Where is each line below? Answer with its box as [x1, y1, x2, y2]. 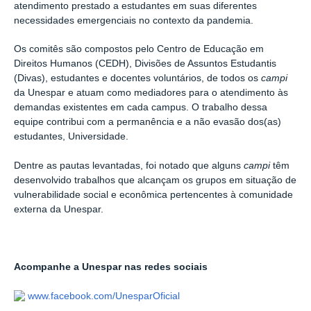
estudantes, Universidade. [14, 131, 128, 142]
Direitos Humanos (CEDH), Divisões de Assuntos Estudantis [14, 58, 276, 69]
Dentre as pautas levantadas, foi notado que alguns [14, 160, 244, 171]
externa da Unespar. [14, 204, 103, 215]
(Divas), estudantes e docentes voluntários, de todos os [14, 73, 261, 84]
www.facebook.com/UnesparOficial [28, 290, 180, 301]
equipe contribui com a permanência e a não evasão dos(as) [14, 117, 281, 128]
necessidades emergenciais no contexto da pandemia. [14, 15, 253, 26]
